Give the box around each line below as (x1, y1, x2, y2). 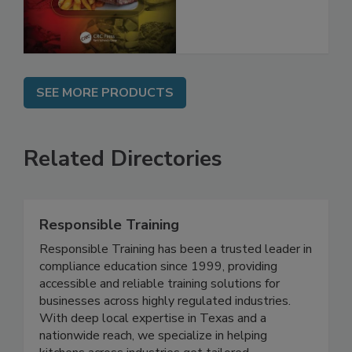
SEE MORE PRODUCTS (36, 116, 174, 134)
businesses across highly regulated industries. (39, 324, 291, 343)
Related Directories (24, 176, 222, 207)
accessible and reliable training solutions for (39, 307, 280, 325)
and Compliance (192, 6, 298, 26)
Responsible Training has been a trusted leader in (39, 273, 312, 291)
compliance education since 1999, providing (39, 290, 277, 308)
